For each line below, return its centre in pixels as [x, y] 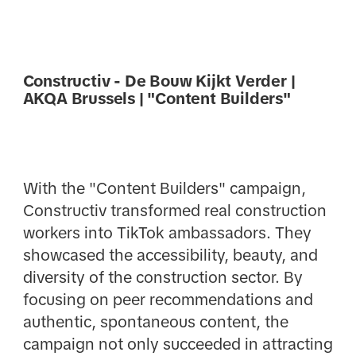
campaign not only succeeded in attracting [178, 344]
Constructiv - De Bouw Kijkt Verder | [159, 81]
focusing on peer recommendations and [168, 300]
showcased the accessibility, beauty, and [170, 255]
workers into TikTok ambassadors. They [167, 233]
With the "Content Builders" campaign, [164, 189]
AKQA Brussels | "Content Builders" [157, 98]
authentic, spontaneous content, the [155, 322]
